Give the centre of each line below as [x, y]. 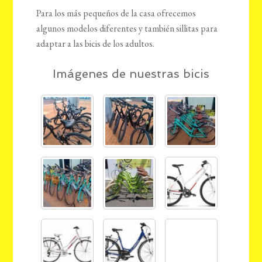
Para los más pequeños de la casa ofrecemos [116, 13]
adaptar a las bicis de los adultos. [96, 44]
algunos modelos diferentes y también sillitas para [127, 29]
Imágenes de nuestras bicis [131, 74]
